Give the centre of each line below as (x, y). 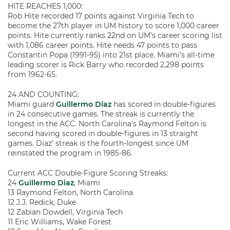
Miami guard (32, 104)
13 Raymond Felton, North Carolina (70, 193)
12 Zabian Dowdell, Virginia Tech (65, 212)
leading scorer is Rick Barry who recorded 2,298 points (106, 65)
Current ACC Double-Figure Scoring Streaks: (88, 173)
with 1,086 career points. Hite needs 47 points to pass (102, 45)
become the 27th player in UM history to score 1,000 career (113, 26)
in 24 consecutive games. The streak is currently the (101, 114)
